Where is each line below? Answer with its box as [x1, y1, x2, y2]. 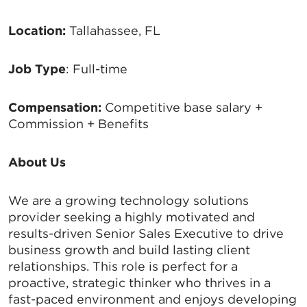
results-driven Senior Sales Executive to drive [8, 226, 284, 241]
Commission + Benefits [8, 116, 149, 132]
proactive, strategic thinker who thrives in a [8, 275, 271, 291]
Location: [8, 23, 69, 38]
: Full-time [66, 62, 127, 77]
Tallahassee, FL [69, 23, 160, 38]
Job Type [8, 62, 66, 77]
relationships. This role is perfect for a [8, 259, 238, 274]
